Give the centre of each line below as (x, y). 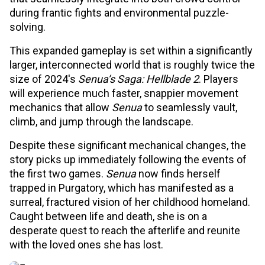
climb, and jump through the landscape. (101, 122)
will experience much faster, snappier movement (124, 93)
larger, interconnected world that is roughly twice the (132, 65)
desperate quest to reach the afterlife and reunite (125, 230)
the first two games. (58, 174)
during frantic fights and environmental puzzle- (119, 13)
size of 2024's (44, 79)
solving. (28, 27)
